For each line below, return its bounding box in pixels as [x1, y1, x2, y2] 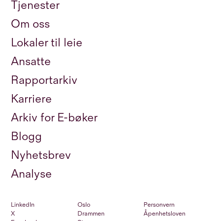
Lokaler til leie [11, 36, 82, 50]
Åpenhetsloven [144, 210, 186, 218]
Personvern [144, 201, 175, 209]
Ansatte [11, 54, 51, 69]
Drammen [77, 210, 105, 218]
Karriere [11, 92, 52, 107]
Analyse [11, 167, 52, 182]
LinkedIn [11, 201, 35, 209]
